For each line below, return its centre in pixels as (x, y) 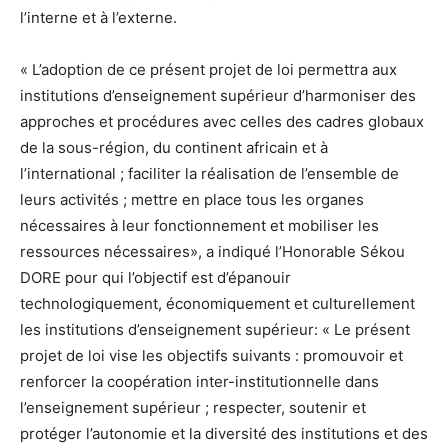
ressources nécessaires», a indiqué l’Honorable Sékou (212, 251)
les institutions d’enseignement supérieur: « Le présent (215, 329)
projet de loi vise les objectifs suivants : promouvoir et (211, 355)
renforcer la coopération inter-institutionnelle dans (199, 381)
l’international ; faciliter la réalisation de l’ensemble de (209, 173)
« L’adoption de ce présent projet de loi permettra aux (208, 69)
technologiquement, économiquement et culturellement (217, 303)
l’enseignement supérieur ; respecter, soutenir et (193, 407)
